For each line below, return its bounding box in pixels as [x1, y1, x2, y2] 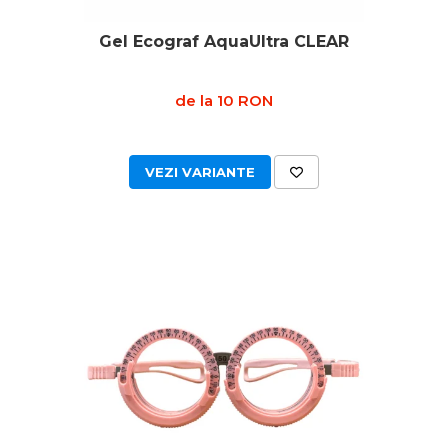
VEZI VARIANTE [145, 164, 255, 180]
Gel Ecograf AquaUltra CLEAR [99, 32, 349, 51]
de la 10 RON [175, 91, 273, 110]
